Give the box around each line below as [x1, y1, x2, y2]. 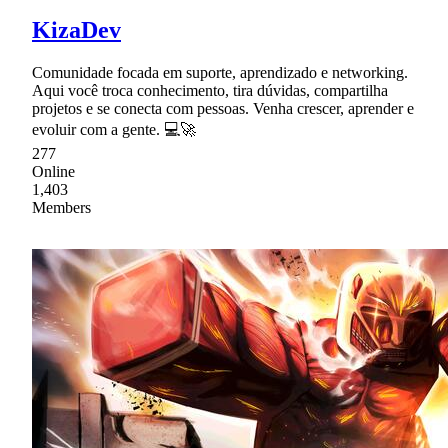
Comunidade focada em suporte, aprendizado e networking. [32, 63, 408, 81]
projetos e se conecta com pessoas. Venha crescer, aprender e [32, 99, 414, 117]
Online [32, 162, 75, 180]
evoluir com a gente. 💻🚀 [32, 120, 196, 138]
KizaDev [32, 16, 121, 43]
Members [32, 198, 91, 216]
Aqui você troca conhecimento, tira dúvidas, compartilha [32, 81, 388, 99]
